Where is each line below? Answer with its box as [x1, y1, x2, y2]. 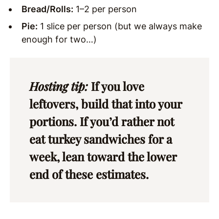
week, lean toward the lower [29, 148, 176, 164]
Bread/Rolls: [22, 3, 73, 14]
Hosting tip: [29, 78, 91, 94]
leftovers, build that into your [29, 95, 182, 111]
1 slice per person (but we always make [38, 21, 202, 31]
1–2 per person [73, 3, 137, 14]
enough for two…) [22, 34, 97, 44]
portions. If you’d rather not [29, 113, 174, 129]
